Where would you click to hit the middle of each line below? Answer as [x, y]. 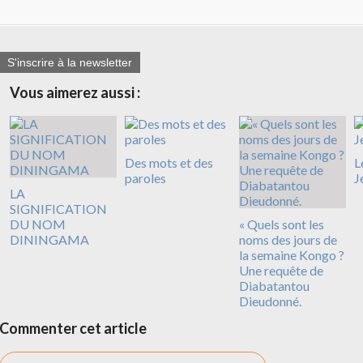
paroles [145, 178]
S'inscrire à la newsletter [70, 63]
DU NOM [38, 224]
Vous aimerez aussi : [75, 93]
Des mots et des [169, 163]
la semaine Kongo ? [292, 255]
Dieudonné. [270, 301]
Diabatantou [274, 286]
